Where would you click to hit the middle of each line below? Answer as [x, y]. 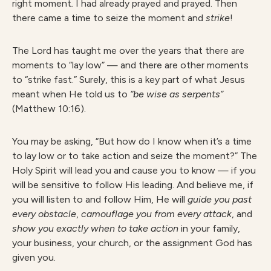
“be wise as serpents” [177, 94]
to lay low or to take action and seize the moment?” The [135, 156]
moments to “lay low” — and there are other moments [130, 65]
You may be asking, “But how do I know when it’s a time [132, 141]
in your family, [211, 228]
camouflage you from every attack [156, 214]
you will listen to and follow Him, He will [100, 199]
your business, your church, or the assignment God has [132, 243]
